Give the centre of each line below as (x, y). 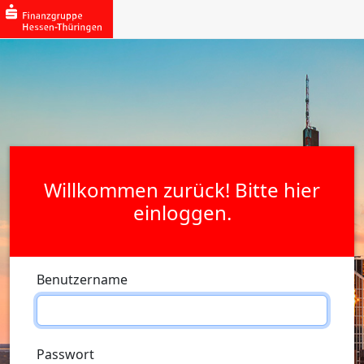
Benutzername (82, 279)
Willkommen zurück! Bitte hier (182, 189)
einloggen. (182, 212)
